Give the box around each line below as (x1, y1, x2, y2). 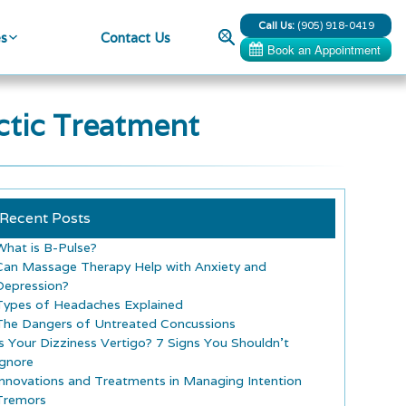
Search (213, 24, 253, 40)
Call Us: (257, 18, 295, 32)
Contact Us (101, 28, 171, 46)
